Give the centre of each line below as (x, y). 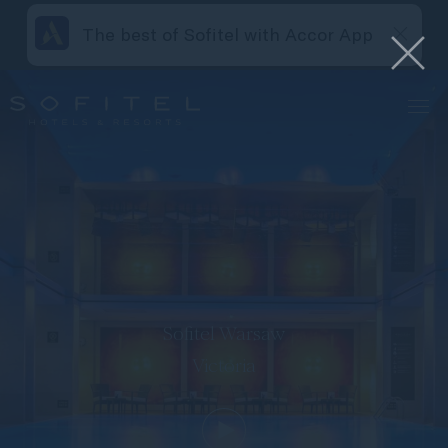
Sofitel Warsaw (224, 333)
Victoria (224, 365)
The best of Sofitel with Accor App (227, 34)
